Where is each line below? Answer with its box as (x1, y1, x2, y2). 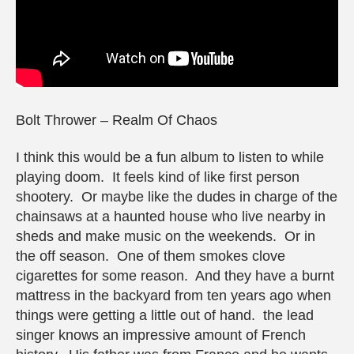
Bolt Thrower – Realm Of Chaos (16, 111, 217, 128)
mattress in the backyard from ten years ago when (16, 288, 331, 304)
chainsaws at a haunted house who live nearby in (16, 209, 326, 225)
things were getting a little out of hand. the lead (16, 307, 314, 324)
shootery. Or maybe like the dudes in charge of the (16, 189, 337, 205)
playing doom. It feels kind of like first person (16, 169, 299, 186)
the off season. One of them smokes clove (16, 248, 285, 265)
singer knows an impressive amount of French (16, 327, 306, 344)
